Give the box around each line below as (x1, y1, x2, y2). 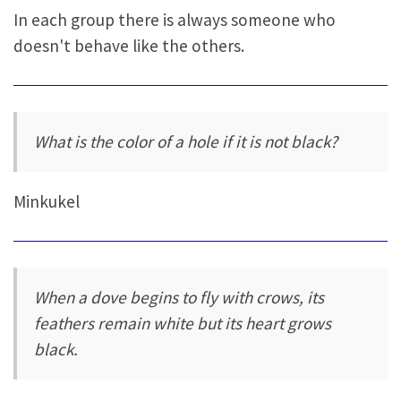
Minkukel (13, 191, 80, 213)
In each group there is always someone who (13, 9, 336, 31)
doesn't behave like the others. (13, 35, 244, 57)
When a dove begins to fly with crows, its (34, 286, 325, 308)
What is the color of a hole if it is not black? (34, 130, 338, 152)
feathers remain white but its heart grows (34, 311, 332, 334)
